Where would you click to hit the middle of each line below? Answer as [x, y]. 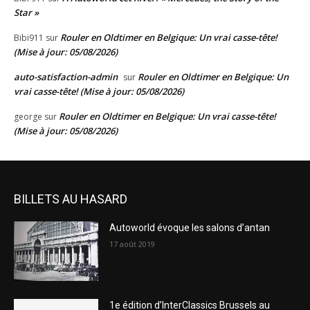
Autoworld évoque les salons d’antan [190, 228]
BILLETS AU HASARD [71, 199]
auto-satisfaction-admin [66, 77]
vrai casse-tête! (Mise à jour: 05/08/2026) [99, 92]
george [28, 117]
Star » [26, 13]
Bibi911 [29, 38]
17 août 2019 [133, 244]
